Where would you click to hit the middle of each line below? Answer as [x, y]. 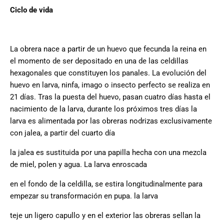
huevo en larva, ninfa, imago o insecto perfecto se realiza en [110, 85]
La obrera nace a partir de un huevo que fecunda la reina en [108, 49]
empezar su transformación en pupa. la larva [84, 196]
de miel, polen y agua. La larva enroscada [78, 165]
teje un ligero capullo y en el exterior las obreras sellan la [105, 216]
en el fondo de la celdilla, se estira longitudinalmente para [106, 184]
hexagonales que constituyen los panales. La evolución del [108, 73]
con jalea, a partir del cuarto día [62, 133]
